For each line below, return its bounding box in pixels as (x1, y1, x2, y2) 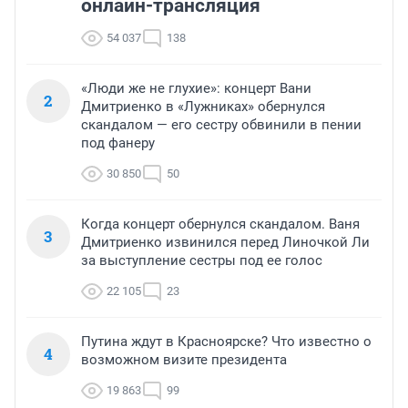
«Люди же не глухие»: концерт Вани (81, 79, 311, 97)
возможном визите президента (81, 351, 287, 368)
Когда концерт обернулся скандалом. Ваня (81, 215, 360, 232)
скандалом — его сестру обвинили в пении (81, 116, 362, 133)
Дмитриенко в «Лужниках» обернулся (81, 97, 325, 115)
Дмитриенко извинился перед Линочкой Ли (81, 233, 370, 250)
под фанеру (81, 134, 155, 151)
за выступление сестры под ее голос (81, 251, 322, 269)
